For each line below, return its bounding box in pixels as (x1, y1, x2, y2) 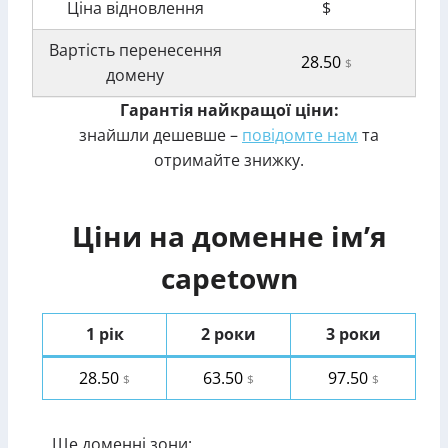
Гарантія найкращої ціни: (119, 99, 339, 121)
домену (106, 64, 164, 86)
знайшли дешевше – (79, 124, 242, 146)
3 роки (325, 323, 381, 345)
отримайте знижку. (154, 149, 304, 171)
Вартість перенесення (48, 39, 222, 61)
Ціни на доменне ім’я (71, 217, 387, 255)
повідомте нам (242, 124, 358, 146)
